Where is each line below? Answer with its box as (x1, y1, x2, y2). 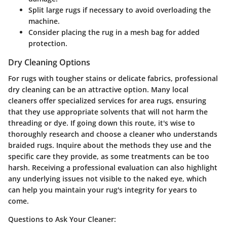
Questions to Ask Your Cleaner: (8, 214, 116, 224)
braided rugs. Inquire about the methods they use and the (8, 140, 211, 150)
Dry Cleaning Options (8, 57, 90, 68)
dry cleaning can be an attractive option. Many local (8, 85, 188, 95)
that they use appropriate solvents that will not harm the (8, 107, 208, 117)
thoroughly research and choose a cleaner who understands (8, 129, 217, 139)
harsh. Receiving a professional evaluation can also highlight (8, 163, 217, 173)
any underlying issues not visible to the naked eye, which (8, 174, 207, 184)
